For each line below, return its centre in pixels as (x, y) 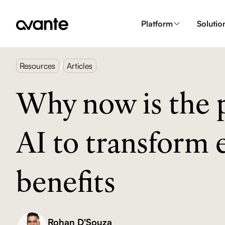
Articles (80, 66)
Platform (157, 24)
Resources (38, 66)
